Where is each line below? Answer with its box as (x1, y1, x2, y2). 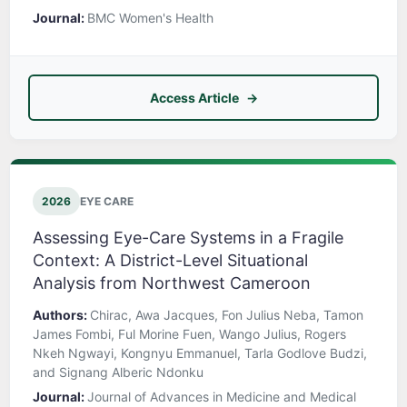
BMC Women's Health (87, 10, 213, 26)
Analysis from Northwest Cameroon (33, 273, 311, 293)
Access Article (149, 90, 239, 106)
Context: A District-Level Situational (33, 251, 308, 271)
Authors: (33, 307, 90, 323)
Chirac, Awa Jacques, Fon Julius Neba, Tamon (90, 307, 363, 323)
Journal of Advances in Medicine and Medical (87, 389, 356, 405)
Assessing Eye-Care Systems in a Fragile (33, 228, 343, 248)
